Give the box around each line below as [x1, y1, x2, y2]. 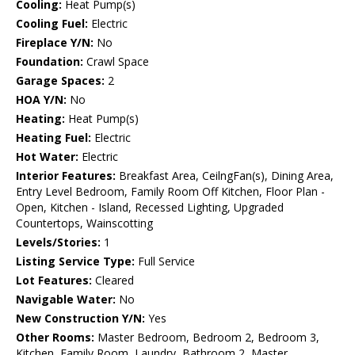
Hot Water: [16, 149, 78, 165]
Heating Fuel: [16, 130, 91, 146]
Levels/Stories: [16, 235, 101, 250]
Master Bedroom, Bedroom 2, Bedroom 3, [94, 330, 319, 345]
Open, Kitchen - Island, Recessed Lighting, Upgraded [16, 200, 284, 216]
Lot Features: [16, 273, 92, 288]
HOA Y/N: [16, 92, 67, 108]
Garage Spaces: [16, 73, 105, 89]
